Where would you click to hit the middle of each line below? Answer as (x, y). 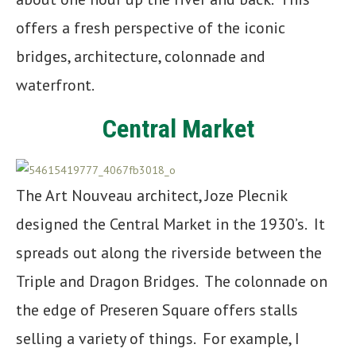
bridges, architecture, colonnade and (141, 56)
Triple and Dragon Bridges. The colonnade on (172, 281)
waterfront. (56, 85)
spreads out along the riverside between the (169, 252)
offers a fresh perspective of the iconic (151, 27)
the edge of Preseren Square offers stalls (157, 310)
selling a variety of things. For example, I (158, 338)
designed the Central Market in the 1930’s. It (170, 224)
